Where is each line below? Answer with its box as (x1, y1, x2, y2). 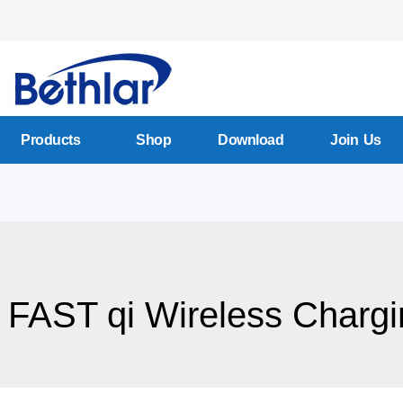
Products (21, 131, 81, 148)
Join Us (330, 131, 381, 148)
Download (218, 131, 284, 148)
